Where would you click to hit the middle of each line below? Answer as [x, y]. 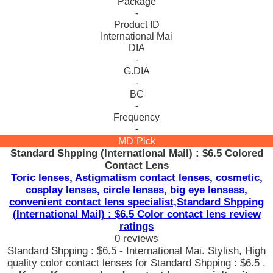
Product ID [136, 25]
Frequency [136, 117]
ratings [136, 226]
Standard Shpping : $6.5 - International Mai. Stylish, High [136, 251]
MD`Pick [136, 141]
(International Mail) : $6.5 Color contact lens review [136, 214]
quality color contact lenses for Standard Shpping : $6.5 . [136, 263]
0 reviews [136, 239]
